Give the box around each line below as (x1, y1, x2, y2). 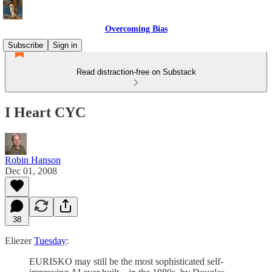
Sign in (53, 41, 77, 50)
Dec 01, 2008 (5, 165, 57, 176)
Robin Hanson (5, 154, 61, 165)
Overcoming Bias (104, 24, 168, 33)
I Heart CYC (5, 104, 86, 120)
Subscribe (8, 41, 43, 50)
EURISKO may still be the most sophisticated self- (29, 256, 223, 267)
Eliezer (5, 235, 34, 246)
